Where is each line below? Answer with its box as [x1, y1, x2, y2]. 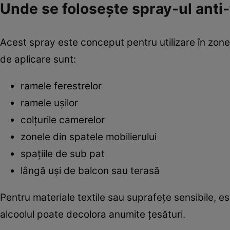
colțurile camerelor [21, 113, 105, 126]
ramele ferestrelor [21, 80, 102, 92]
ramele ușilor [21, 97, 78, 109]
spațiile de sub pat [21, 147, 105, 160]
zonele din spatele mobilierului [21, 130, 157, 143]
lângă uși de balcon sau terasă [21, 164, 160, 177]
